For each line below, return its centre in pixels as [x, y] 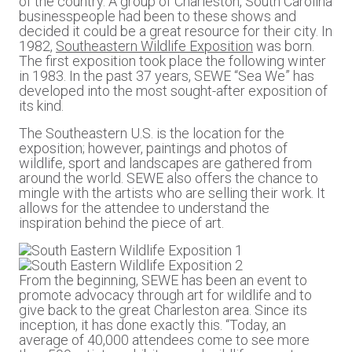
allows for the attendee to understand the [144, 208]
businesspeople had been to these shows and [158, 16]
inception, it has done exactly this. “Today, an [152, 325]
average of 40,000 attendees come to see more [164, 340]
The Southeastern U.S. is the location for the [152, 133]
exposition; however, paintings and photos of [153, 148]
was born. [284, 46]
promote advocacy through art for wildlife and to [165, 295]
